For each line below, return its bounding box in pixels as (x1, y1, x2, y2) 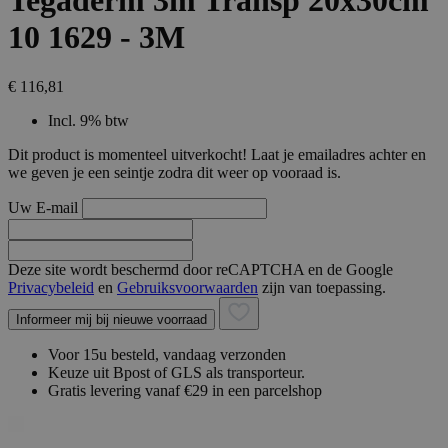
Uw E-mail (8, 198, 78, 216)
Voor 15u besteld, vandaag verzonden (48, 345, 286, 363)
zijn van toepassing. (258, 278, 386, 296)
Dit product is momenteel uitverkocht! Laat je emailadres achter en (8, 145, 426, 163)
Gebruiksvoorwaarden (117, 278, 258, 296)
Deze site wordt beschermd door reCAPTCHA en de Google (8, 260, 393, 278)
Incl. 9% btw (48, 111, 129, 129)
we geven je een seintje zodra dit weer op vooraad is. (8, 163, 341, 181)
